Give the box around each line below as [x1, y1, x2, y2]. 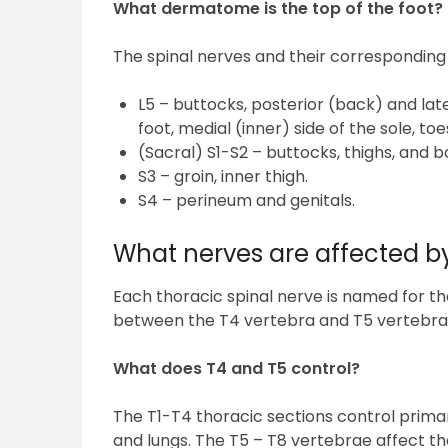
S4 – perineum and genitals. [138, 189, 356, 213]
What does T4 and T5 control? [113, 357, 361, 381]
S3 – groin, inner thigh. [138, 165, 309, 189]
